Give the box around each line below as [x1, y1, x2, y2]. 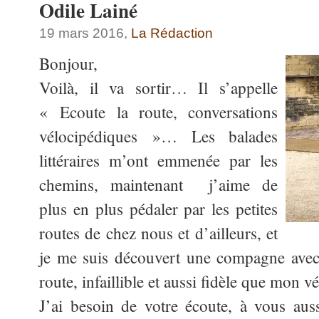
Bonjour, [39, 53, 98, 75]
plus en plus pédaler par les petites [39, 198, 278, 221]
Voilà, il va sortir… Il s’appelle [39, 77, 278, 100]
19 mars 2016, [39, 26, 131, 41]
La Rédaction [131, 26, 213, 41]
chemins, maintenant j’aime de [39, 174, 278, 197]
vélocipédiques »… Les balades [39, 125, 278, 148]
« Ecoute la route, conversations [39, 101, 278, 124]
